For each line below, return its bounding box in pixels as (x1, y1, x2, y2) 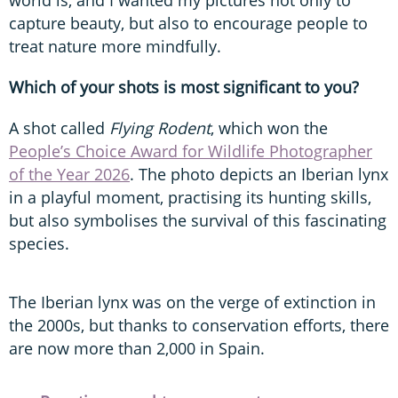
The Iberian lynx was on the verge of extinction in (9, 291, 376, 313)
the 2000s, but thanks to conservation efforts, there (9, 314, 389, 336)
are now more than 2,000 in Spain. (9, 337, 265, 359)
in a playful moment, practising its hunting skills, (9, 186, 371, 208)
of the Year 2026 (9, 163, 130, 185)
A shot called (9, 116, 109, 139)
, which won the (211, 116, 328, 139)
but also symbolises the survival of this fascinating (9, 209, 386, 231)
